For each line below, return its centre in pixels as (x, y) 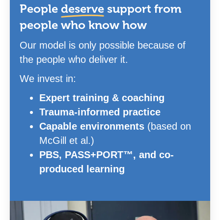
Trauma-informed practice (100, 112)
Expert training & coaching (102, 98)
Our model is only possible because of (103, 45)
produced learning (82, 169)
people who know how (83, 25)
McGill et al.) (67, 140)
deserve (82, 9)
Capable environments (92, 126)
